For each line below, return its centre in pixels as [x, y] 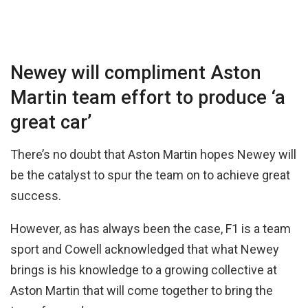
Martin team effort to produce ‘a [148, 97]
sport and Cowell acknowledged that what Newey [145, 249]
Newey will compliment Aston [136, 73]
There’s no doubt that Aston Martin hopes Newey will [153, 154]
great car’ [51, 122]
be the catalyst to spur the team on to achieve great [150, 175]
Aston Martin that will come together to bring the [142, 290]
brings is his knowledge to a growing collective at [144, 269]
